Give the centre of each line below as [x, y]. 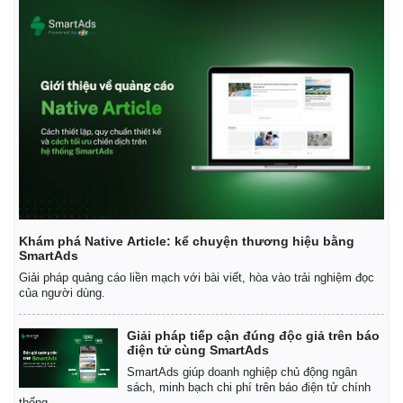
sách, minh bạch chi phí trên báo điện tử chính [249, 387]
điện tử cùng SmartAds [198, 349]
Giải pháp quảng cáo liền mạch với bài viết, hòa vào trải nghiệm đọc [197, 277]
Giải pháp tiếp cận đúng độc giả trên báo [253, 335]
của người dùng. [62, 292]
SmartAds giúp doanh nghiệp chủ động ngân [242, 372]
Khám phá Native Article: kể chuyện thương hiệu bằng [187, 241]
